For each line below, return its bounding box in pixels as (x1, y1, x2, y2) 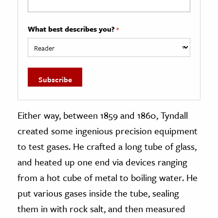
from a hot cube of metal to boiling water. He (18, 171, 198, 184)
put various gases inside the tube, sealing (18, 186, 179, 200)
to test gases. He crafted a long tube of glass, (18, 140, 197, 153)
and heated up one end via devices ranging (18, 155, 187, 169)
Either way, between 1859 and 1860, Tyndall (18, 109, 188, 122)
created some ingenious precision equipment (18, 124, 198, 138)
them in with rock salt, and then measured (18, 202, 185, 216)
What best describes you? (28, 23, 115, 35)
